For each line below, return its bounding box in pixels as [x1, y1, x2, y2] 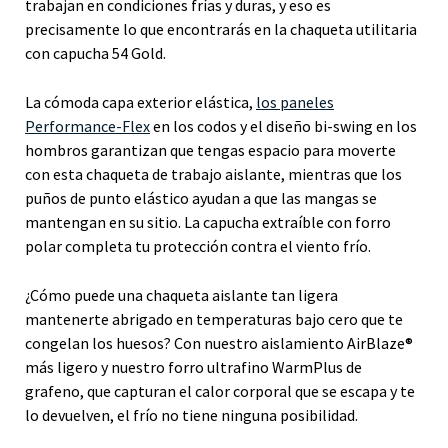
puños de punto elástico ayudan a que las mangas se [25, 187, 377, 208]
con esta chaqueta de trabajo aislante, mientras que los [25, 163, 402, 184]
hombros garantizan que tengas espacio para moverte [25, 139, 396, 160]
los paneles [256, 91, 334, 112]
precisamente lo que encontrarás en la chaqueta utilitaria [25, 18, 417, 39]
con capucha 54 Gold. [25, 42, 166, 63]
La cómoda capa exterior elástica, [25, 91, 256, 112]
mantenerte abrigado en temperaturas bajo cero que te [25, 308, 403, 329]
